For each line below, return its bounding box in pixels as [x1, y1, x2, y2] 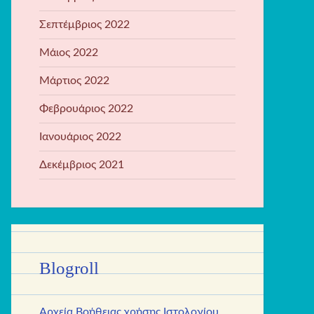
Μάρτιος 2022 [39, 74, 109, 86]
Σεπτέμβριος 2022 [39, 18, 130, 30]
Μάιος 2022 [39, 46, 98, 58]
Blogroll [39, 259, 99, 278]
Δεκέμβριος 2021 [39, 158, 124, 170]
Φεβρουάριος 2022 [39, 102, 133, 114]
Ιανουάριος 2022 [39, 130, 121, 142]
